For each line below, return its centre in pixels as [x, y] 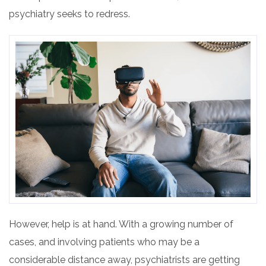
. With [127, 224]
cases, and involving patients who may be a [104, 242]
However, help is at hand [62, 224]
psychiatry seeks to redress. [69, 14]
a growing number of [186, 224]
